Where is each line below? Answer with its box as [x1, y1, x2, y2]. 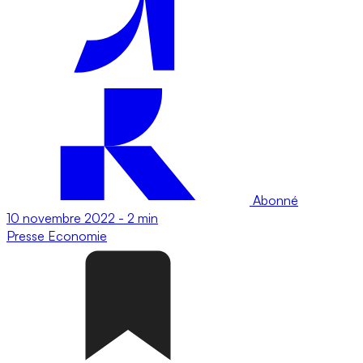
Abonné [250, 191, 298, 208]
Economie [48, 227, 107, 244]
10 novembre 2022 [6, 209, 115, 226]
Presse [6, 227, 48, 244]
